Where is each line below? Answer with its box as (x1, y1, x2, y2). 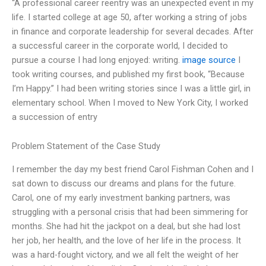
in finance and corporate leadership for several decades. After (12, 26, 254, 37)
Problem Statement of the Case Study (12, 141, 160, 152)
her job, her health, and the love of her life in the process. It (12, 235, 241, 246)
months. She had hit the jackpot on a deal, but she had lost (12, 220, 240, 232)
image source (182, 54, 236, 65)
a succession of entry (12, 111, 97, 122)
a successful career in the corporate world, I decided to (12, 40, 228, 51)
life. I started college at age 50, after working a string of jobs (12, 11, 247, 23)
